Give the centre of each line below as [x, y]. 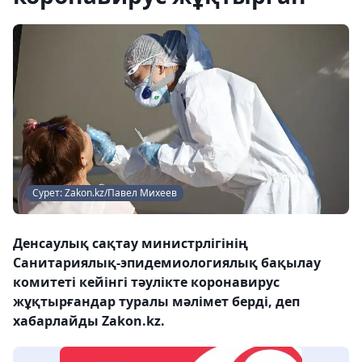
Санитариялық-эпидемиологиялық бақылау [167, 262]
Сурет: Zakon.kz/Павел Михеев [105, 192]
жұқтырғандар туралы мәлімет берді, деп [156, 301]
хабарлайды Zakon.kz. [89, 320]
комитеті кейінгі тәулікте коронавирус [146, 282]
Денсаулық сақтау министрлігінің [130, 243]
